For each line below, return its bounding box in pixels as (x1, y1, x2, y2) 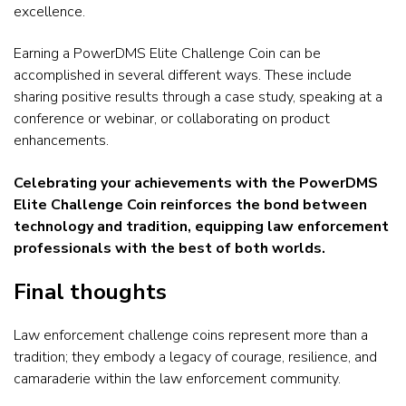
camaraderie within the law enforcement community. (14, 369, 341, 390)
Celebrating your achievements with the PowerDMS (14, 172, 378, 193)
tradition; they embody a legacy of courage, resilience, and (14, 347, 377, 368)
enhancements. (14, 130, 109, 151)
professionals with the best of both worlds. (14, 237, 329, 258)
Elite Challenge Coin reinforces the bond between (14, 194, 367, 215)
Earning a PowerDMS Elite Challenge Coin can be (14, 43, 321, 64)
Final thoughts (14, 277, 167, 307)
